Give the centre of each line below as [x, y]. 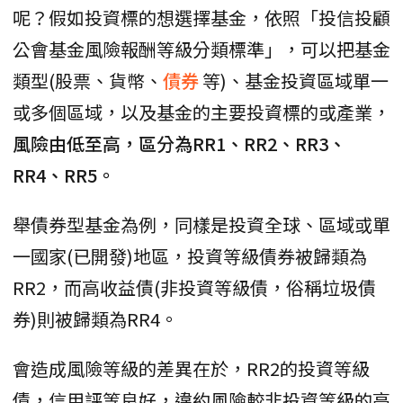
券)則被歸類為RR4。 [95, 319]
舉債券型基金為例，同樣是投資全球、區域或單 [201, 225]
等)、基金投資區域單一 [296, 81]
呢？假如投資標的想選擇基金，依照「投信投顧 [201, 18]
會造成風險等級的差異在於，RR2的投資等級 [191, 369]
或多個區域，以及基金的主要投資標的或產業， [201, 112]
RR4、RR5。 [64, 175]
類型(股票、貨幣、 [88, 81]
